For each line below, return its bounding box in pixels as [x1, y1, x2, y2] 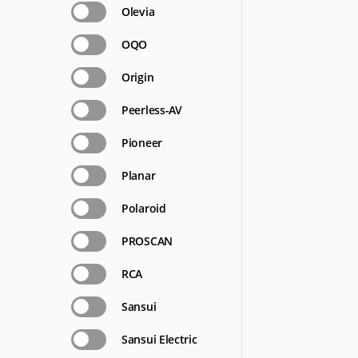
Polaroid [121, 201, 166, 216]
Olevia [121, 4, 155, 19]
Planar [121, 168, 156, 183]
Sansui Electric [121, 332, 197, 347]
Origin [121, 70, 154, 85]
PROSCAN [121, 233, 173, 249]
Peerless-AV [121, 102, 182, 117]
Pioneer [121, 135, 162, 150]
